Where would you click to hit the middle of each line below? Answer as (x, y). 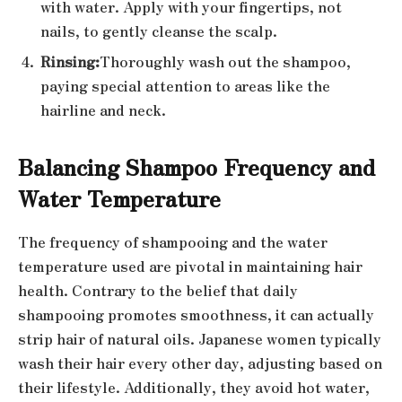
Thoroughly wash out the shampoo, (225, 61)
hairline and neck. (103, 109)
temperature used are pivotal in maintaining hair (190, 266)
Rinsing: (70, 61)
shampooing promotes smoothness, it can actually (196, 314)
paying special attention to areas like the (185, 85)
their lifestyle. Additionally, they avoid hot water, (194, 387)
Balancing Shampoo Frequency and (197, 166)
